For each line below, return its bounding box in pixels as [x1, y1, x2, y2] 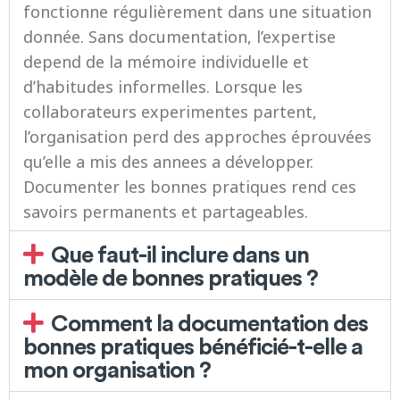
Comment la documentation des [51, 307, 369, 337]
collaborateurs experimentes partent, [23, 101, 317, 122]
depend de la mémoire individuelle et [23, 51, 309, 72]
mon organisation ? [23, 354, 211, 384]
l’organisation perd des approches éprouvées [23, 126, 371, 147]
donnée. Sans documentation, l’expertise [23, 26, 336, 47]
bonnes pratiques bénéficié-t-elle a [23, 330, 362, 361]
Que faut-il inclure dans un [51, 238, 310, 269]
